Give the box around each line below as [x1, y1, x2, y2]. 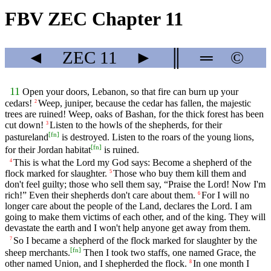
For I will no [201, 189, 249, 200]
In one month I [193, 258, 249, 269]
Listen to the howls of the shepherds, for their [50, 120, 222, 131]
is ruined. [102, 144, 139, 155]
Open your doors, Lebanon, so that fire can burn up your [22, 87, 238, 97]
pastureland [5, 132, 48, 143]
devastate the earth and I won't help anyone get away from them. [5, 222, 250, 233]
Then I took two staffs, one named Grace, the [81, 247, 256, 258]
